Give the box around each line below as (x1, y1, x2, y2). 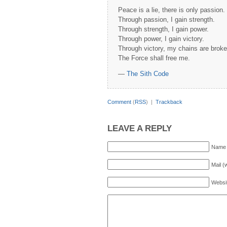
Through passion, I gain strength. (118, 16, 215, 23)
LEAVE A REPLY (107, 123, 172, 133)
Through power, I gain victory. (118, 35, 204, 43)
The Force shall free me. (118, 54, 190, 62)
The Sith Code (127, 70, 169, 78)
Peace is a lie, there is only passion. (118, 6, 225, 14)
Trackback (156, 98, 182, 105)
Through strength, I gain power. (118, 25, 209, 33)
